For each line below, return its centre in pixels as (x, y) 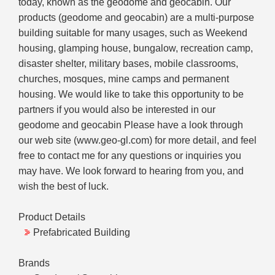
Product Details (52, 217)
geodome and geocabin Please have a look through (131, 125)
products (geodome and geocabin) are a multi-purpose (136, 18)
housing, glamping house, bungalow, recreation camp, (136, 48)
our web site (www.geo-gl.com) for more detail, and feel (137, 141)
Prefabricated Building (82, 233)
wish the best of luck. (64, 187)
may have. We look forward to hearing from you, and (131, 171)
